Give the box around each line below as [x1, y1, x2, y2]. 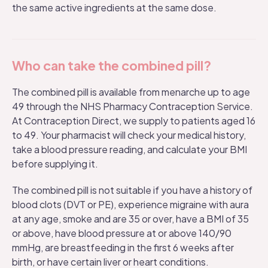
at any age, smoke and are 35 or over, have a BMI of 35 [12, 212, 249, 225]
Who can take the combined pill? [12, 57, 211, 74]
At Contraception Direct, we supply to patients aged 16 [12, 114, 255, 127]
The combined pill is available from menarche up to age [12, 86, 250, 98]
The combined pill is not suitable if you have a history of [12, 184, 252, 196]
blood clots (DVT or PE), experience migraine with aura [12, 198, 249, 211]
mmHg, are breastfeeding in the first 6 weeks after [12, 241, 234, 254]
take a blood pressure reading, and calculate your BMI [12, 143, 247, 156]
